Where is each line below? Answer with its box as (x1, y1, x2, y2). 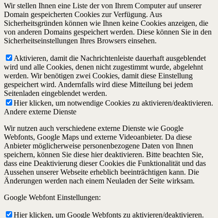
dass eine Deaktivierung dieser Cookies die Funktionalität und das (4, 159, 206, 168)
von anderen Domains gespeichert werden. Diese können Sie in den (4, 28, 212, 36)
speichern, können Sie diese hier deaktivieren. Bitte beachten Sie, (4, 150, 203, 159)
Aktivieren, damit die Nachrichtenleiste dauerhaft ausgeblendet (14, 54, 206, 63)
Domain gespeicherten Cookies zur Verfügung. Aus (4, 10, 162, 19)
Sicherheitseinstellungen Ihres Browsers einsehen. (4, 36, 157, 45)
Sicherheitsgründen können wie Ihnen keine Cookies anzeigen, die (4, 19, 208, 28)
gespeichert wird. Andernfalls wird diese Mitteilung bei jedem (4, 80, 193, 89)
